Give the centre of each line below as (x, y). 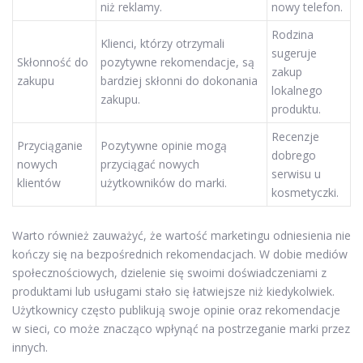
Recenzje (295, 136)
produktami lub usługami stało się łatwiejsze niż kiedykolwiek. (173, 292)
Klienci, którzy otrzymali (162, 43)
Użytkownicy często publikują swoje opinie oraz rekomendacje (176, 310)
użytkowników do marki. (164, 182)
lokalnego (297, 90)
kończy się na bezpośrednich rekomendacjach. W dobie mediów (180, 254)
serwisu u (296, 173)
